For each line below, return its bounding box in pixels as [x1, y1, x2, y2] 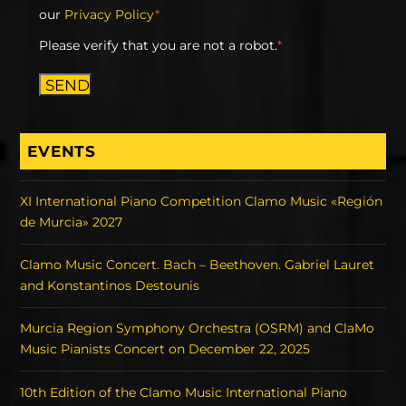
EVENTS [27, 140, 96, 160]
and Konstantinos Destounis [20, 277, 200, 295]
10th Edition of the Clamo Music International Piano [20, 383, 348, 401]
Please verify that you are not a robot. [38, 37, 277, 54]
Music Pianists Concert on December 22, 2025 [20, 341, 311, 358]
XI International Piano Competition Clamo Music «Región [20, 193, 383, 210]
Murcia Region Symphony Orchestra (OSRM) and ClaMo [20, 320, 375, 337]
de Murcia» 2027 [20, 214, 123, 231]
